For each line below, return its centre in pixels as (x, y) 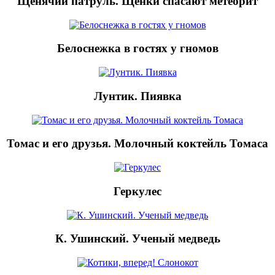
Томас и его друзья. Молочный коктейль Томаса (137, 144)
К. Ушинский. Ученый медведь (137, 239)
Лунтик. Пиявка (137, 96)
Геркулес (137, 191)
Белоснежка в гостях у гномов (137, 48)
